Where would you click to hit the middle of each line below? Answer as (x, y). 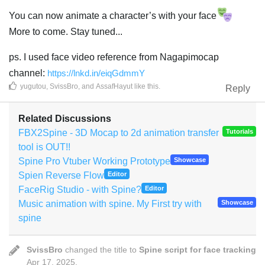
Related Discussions (65, 118)
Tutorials (239, 132)
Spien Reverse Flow (61, 175)
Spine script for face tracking (198, 249)
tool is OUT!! (44, 147)
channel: (28, 73)
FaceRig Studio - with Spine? (80, 189)
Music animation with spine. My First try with (110, 203)
